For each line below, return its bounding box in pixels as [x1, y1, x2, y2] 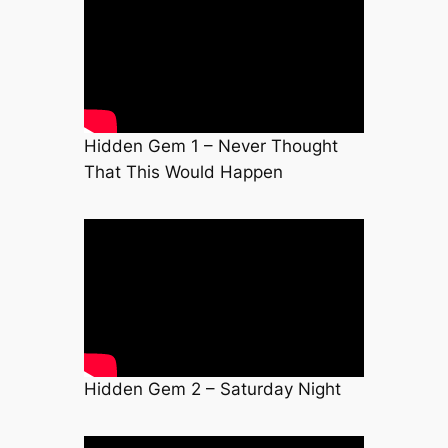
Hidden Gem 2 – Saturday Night [83, 379, 341, 400]
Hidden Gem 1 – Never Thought [83, 136, 338, 157]
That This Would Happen [83, 162, 283, 183]
